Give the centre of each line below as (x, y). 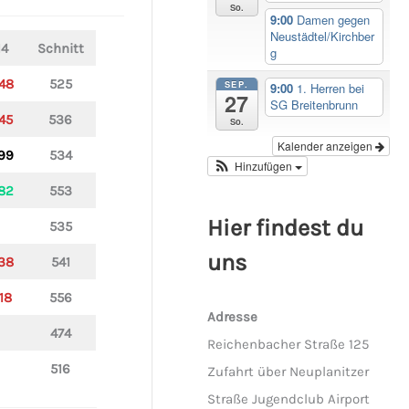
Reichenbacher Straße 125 (288, 345)
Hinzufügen (264, 166)
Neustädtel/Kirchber (322, 36)
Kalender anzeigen (326, 146)
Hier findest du (286, 227)
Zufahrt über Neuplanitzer (288, 372)
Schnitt (60, 48)
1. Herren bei (330, 89)
